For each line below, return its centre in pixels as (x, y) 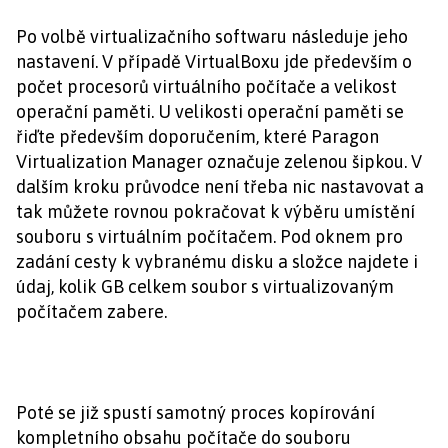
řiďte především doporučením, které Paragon (197, 136)
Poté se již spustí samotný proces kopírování (195, 412)
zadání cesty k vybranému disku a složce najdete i (217, 261)
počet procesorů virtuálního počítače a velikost (206, 86)
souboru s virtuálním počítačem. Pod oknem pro (209, 236)
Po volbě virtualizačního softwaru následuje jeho (212, 36)
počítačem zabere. (91, 311)
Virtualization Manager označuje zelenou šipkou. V (219, 161)
